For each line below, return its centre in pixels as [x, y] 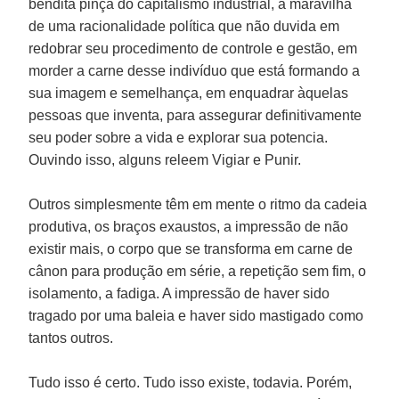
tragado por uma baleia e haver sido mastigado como [196, 315]
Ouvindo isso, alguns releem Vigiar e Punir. [165, 159]
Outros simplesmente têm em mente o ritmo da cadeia [198, 204]
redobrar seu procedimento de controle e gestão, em [193, 48]
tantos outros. [71, 338]
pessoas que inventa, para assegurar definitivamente [195, 115]
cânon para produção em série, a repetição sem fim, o [198, 271]
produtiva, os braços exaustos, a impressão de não [189, 226]
